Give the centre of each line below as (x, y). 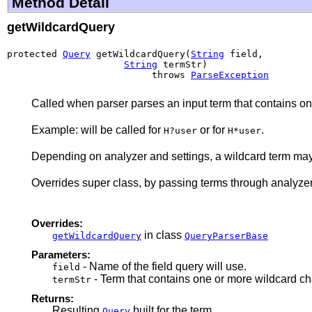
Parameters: (61, 254)
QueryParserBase (226, 235)
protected (35, 54)
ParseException (230, 75)
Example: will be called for (97, 130)
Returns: (53, 298)
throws (99, 75)
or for (212, 130)
